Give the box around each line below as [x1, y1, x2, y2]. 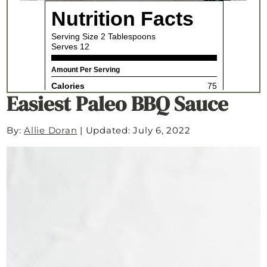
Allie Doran [24, 125, 77, 136]
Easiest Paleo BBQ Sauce [7, 89, 229, 119]
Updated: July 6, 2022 [85, 125, 191, 136]
